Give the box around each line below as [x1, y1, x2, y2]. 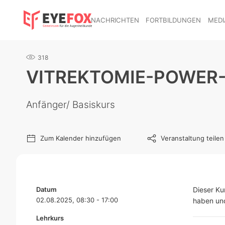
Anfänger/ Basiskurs [26, 99, 115, 110]
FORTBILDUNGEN [146, 16, 201, 24]
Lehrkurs [36, 214, 64, 222]
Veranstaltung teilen [161, 134, 224, 142]
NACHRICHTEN [90, 16, 139, 24]
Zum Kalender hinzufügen [40, 134, 121, 142]
